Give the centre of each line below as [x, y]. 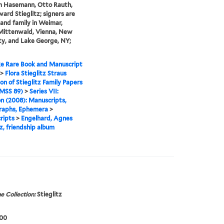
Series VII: [44, 91]
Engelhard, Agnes [46, 118]
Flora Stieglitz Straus [35, 73]
